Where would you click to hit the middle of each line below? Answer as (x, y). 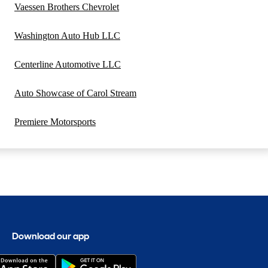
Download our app (51, 236)
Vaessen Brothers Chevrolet (67, 7)
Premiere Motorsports (55, 122)
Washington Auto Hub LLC (67, 36)
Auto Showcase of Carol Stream (75, 93)
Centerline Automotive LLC (68, 64)
